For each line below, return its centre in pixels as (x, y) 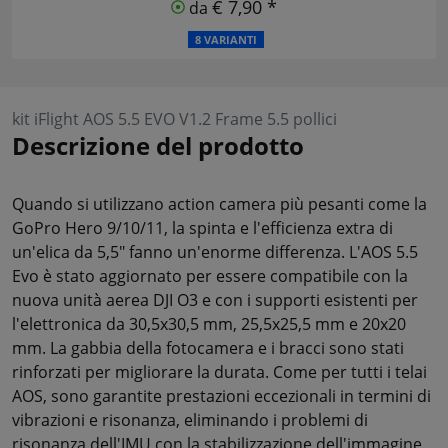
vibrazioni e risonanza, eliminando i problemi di (190, 419)
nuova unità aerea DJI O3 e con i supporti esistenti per (215, 299)
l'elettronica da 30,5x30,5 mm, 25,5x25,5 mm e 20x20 (209, 323)
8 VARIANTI (226, 39)
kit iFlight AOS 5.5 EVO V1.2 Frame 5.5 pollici (174, 118)
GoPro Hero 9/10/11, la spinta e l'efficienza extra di (202, 227)
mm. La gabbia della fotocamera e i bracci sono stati (208, 347)
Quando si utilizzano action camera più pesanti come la (219, 203)
